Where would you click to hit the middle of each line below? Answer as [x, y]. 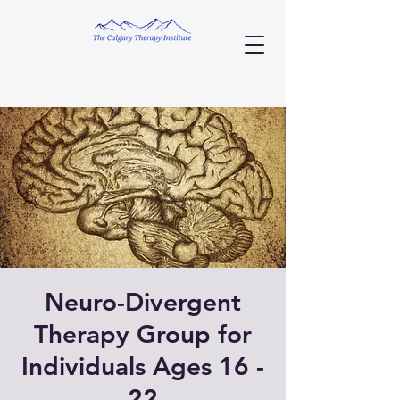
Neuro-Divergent [143, 302]
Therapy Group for [143, 334]
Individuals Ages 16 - [143, 366]
